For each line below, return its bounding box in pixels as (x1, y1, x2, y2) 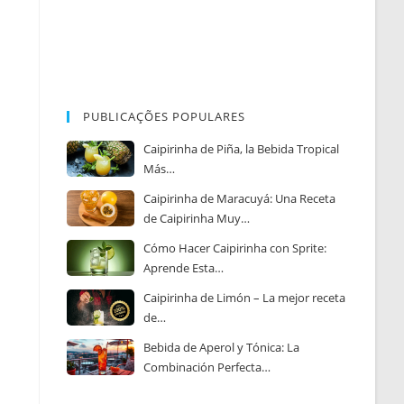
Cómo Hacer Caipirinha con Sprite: (143, 240, 327, 257)
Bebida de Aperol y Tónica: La (143, 339, 300, 356)
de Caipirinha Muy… (143, 210, 251, 227)
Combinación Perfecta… (143, 359, 271, 376)
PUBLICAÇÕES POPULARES (83, 108, 246, 125)
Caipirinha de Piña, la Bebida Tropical (143, 141, 340, 158)
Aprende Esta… (143, 260, 225, 277)
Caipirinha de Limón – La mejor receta (143, 289, 346, 307)
